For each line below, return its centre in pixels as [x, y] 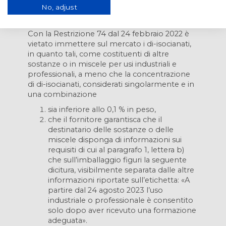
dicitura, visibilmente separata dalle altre [121, 170]
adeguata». [68, 220]
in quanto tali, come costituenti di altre [98, 54]
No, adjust [59, 7]
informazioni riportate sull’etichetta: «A [119, 180]
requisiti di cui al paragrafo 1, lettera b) [116, 150]
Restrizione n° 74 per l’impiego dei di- [98, 9]
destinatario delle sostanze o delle [111, 130]
